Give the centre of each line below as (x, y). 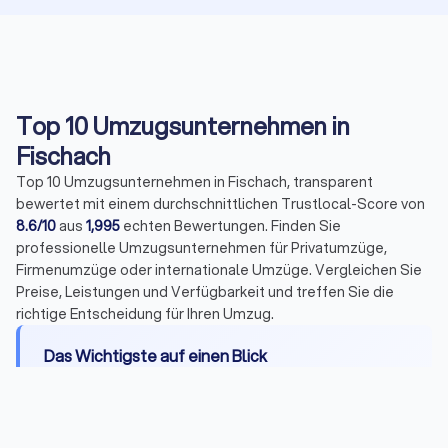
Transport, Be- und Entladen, (245, 390)
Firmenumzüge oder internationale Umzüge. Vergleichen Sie (219, 269)
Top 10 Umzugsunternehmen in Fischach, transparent (194, 181)
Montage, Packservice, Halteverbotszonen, (213, 414)
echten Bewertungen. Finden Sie (230, 225)
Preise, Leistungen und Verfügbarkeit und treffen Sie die (205, 291)
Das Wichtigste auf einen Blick (155, 355)
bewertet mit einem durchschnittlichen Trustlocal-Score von (220, 203)
